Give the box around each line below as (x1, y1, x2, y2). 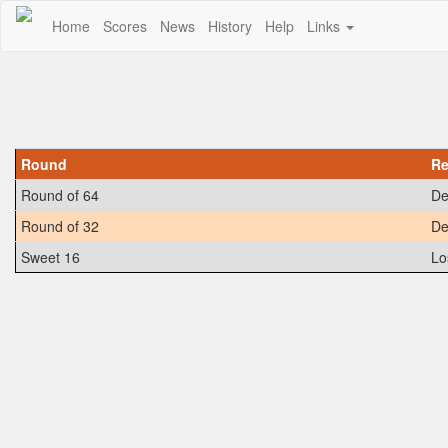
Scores (103, 16, 147, 36)
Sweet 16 (21, 247, 80, 267)
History (208, 16, 252, 36)
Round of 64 (21, 185, 99, 205)
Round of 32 (21, 216, 99, 236)
